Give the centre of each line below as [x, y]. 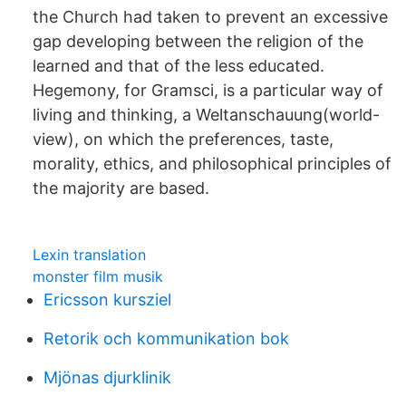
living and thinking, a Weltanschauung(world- [206, 115]
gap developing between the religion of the [198, 41]
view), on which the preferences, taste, [183, 139]
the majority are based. [121, 188]
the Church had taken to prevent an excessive [210, 17]
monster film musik [98, 276]
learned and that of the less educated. [179, 66]
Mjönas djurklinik [107, 377]
